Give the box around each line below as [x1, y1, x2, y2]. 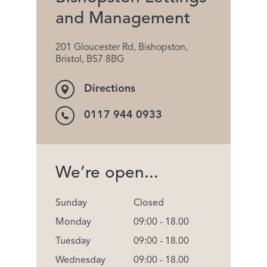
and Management [55, 10, 190, 27]
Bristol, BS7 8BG [55, 54, 124, 64]
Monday [55, 217, 91, 227]
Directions [84, 83, 135, 95]
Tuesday [55, 236, 91, 246]
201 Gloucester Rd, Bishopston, [55, 42, 188, 52]
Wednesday [55, 255, 105, 265]
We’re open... [55, 164, 159, 182]
